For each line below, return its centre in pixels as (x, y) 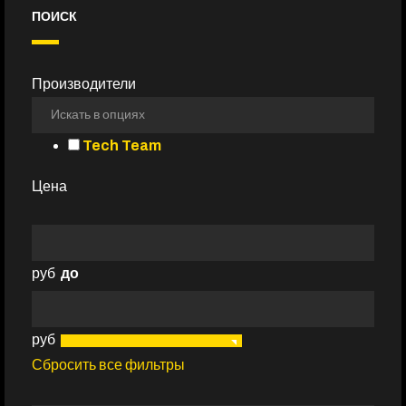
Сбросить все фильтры (108, 364)
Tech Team (122, 145)
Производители (84, 83)
